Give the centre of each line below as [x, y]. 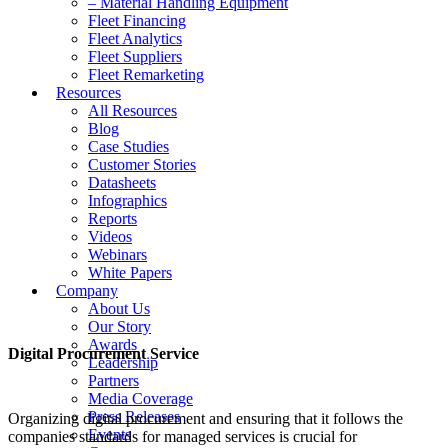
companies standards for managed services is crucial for [182, 437]
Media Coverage [140, 398]
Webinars [117, 254]
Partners [113, 380]
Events [109, 434]
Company [87, 290]
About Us [119, 308]
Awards [112, 344]
